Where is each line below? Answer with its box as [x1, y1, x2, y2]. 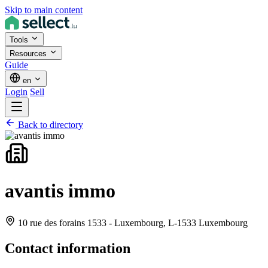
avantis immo [5, 180, 115, 202]
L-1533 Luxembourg [166, 217, 248, 228]
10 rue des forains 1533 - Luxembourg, [18, 217, 166, 228]
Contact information [5, 240, 130, 256]
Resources [10, 49, 49, 58]
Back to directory [18, 120, 83, 130]
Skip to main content [5, 5, 83, 15]
